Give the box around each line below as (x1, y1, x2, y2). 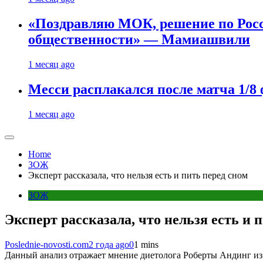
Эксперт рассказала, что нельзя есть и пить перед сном (28, 170, 248, 180)
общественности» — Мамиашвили (28, 31, 250, 47)
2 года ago (89, 240, 129, 250)
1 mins (134, 240, 159, 250)
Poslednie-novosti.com (5, 240, 89, 250)
